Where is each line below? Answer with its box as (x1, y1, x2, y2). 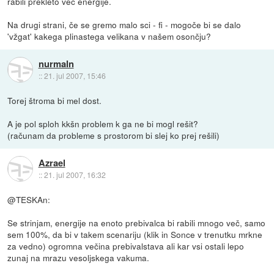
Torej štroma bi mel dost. (7, 94, 102, 106)
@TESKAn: (7, 193, 51, 206)
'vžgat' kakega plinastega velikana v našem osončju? (7, 29, 212, 42)
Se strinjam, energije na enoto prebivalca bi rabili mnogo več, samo (7, 216, 266, 229)
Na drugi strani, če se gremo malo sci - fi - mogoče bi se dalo (7, 18, 242, 31)
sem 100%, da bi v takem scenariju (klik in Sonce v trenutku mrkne (7, 228, 263, 240)
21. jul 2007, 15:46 (43, 70, 106, 81)
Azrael (38, 156, 65, 170)
